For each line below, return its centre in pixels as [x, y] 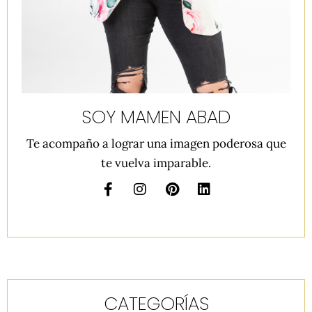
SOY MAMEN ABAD [156, 117]
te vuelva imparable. [156, 163]
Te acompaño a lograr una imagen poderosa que [156, 144]
